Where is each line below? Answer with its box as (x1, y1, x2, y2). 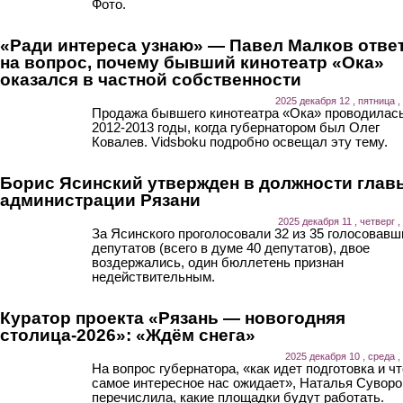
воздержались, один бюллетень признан (92, 254, 344, 270)
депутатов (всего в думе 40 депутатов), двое (92, 239, 370, 255)
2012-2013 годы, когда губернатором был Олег (92, 119, 380, 135)
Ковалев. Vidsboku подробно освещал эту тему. (92, 133, 388, 149)
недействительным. (92, 268, 215, 284)
